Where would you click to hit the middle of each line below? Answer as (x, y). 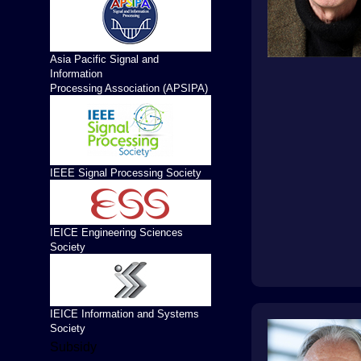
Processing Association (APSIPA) (129, 88)
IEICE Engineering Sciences (116, 232)
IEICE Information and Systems (124, 314)
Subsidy (73, 347)
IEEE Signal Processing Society (126, 173)
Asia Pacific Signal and (104, 59)
